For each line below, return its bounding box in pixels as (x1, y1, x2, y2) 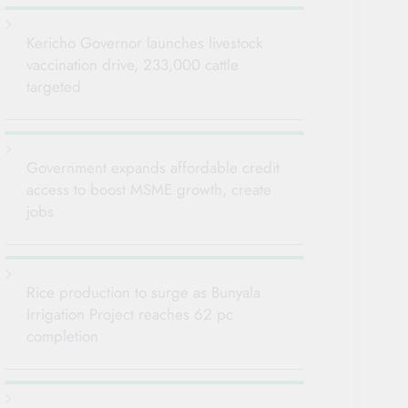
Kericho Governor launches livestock (26, 32, 263, 55)
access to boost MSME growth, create (26, 178, 272, 201)
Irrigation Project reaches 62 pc (26, 303, 234, 326)
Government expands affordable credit (26, 157, 280, 179)
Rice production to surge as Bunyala (26, 281, 261, 304)
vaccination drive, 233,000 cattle (26, 54, 240, 76)
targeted (26, 76, 82, 98)
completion (26, 325, 99, 348)
